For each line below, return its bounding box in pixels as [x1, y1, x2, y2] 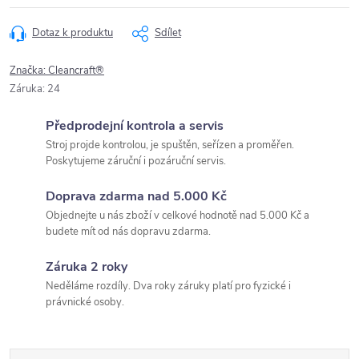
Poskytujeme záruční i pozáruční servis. [46, 154, 226, 168]
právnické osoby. [46, 295, 124, 309]
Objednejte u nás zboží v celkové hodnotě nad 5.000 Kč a [46, 208, 309, 223]
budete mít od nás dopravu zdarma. [46, 224, 211, 239]
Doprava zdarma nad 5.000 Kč [46, 188, 227, 205]
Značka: [10, 63, 48, 78]
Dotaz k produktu [32, 26, 113, 40]
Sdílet [155, 26, 181, 40]
